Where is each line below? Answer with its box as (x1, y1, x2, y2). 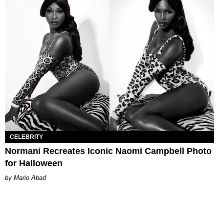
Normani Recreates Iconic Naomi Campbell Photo (5, 146, 212, 156)
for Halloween (5, 158, 63, 169)
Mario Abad (14, 174, 46, 182)
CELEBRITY (10, 133, 43, 141)
